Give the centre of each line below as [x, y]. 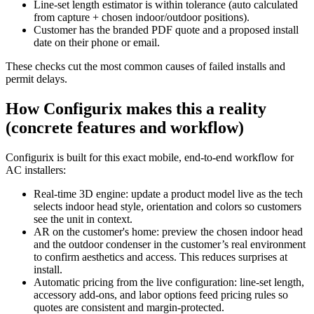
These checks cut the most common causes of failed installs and [145, 66]
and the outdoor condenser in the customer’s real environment [170, 244]
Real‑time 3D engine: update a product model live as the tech [168, 193]
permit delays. [36, 78]
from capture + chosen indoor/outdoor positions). [142, 17]
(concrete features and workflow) [125, 127]
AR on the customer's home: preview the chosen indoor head [168, 231]
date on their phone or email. [97, 42]
